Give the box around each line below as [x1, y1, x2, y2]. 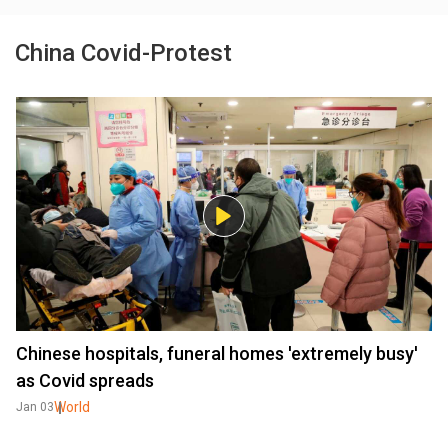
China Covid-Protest [15, 39, 232, 67]
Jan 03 [16, 400, 54, 414]
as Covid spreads [16, 370, 154, 391]
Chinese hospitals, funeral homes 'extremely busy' [16, 343, 418, 364]
